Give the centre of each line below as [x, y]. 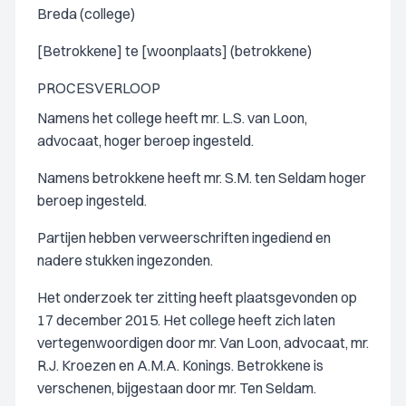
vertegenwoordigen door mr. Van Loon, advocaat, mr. [203, 343]
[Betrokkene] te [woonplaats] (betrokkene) [174, 51]
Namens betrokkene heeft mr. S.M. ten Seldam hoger [202, 178]
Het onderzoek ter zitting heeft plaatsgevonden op [197, 297]
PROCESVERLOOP [99, 88]
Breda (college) [86, 14]
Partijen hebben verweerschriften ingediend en [184, 237]
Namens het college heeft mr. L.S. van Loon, [172, 118]
